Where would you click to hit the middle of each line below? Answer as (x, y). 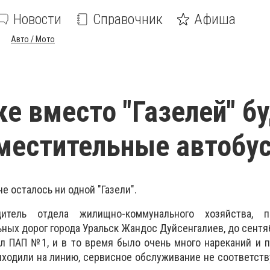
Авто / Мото (33, 39)
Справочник (128, 19)
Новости (37, 19)
